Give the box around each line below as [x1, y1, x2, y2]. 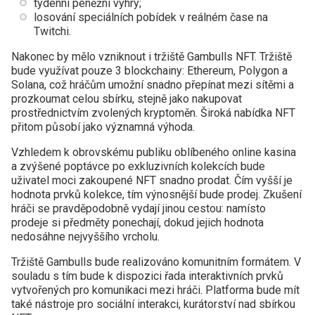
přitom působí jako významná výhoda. [11, 120, 195, 134]
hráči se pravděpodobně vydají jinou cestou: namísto [11, 202, 266, 215]
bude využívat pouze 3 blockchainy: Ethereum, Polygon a [11, 64, 288, 77]
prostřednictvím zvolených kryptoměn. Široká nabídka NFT [11, 106, 295, 120]
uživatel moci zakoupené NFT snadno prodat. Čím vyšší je [11, 174, 292, 187]
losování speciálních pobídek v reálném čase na [34, 11, 268, 24]
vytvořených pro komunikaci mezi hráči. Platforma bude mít [11, 283, 300, 297]
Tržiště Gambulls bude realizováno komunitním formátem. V [11, 255, 301, 269]
